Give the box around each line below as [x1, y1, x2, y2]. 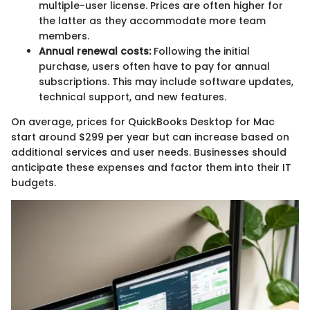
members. [39, 28, 89, 43]
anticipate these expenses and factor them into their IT [11, 160, 291, 174]
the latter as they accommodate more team [39, 13, 266, 28]
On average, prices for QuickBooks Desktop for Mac [11, 114, 275, 129]
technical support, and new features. [39, 89, 226, 104]
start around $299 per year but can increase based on [11, 129, 289, 144]
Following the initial [151, 44, 250, 58]
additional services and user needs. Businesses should [11, 145, 286, 159]
